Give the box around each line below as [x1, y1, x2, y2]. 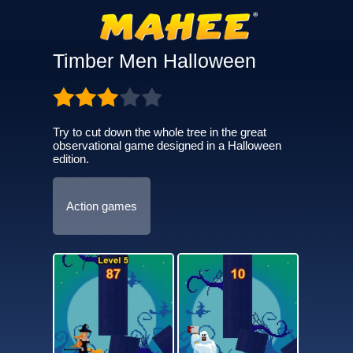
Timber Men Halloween [52, 50, 256, 72]
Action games [65, 199, 137, 213]
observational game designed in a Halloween [52, 139, 281, 152]
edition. [52, 152, 89, 165]
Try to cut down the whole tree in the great [52, 125, 266, 139]
